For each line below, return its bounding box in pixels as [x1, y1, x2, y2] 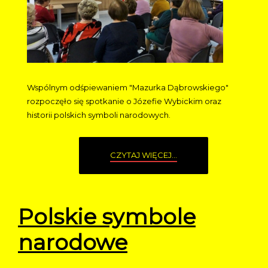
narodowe [18, 229, 127, 255]
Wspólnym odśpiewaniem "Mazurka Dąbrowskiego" [27, 82, 229, 92]
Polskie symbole [18, 203, 196, 230]
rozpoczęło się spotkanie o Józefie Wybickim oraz [27, 96, 221, 106]
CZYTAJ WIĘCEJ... [110, 150, 177, 160]
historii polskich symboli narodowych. [27, 109, 170, 120]
